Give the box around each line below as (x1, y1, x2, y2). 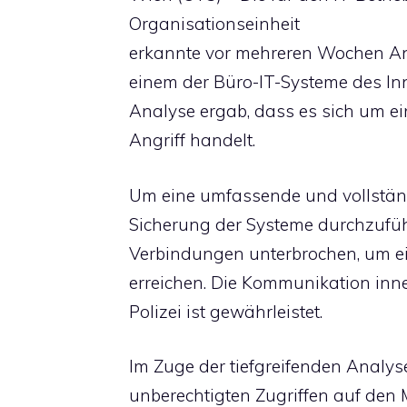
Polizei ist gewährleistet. (129, 300, 323, 323)
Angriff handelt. (129, 129, 255, 151)
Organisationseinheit (129, 13, 300, 35)
